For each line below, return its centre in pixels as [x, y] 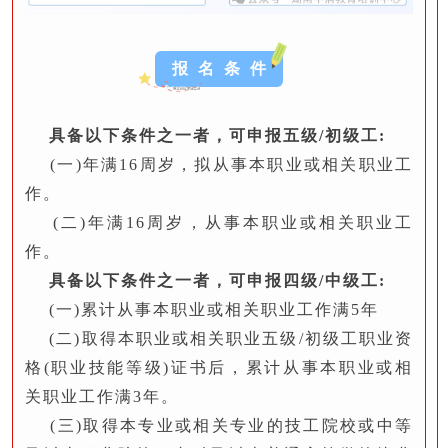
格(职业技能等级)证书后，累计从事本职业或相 [219, 367]
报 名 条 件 [220, 68]
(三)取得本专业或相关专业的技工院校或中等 [219, 425]
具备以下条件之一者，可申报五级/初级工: [205, 135]
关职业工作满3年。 [102, 396]
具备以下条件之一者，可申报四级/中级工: [214, 280]
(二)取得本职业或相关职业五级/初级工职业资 [219, 338]
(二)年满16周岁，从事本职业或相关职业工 [219, 222]
